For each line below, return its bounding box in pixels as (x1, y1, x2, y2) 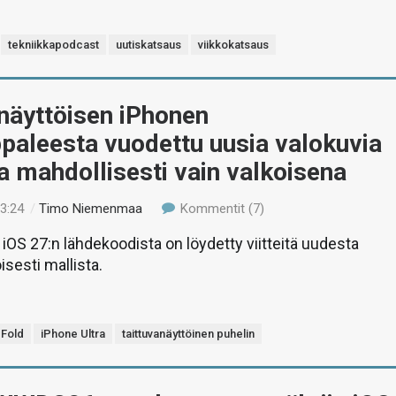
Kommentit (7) (176, 201, 264, 217)
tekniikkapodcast (8, 38, 100, 51)
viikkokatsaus (198, 38, 270, 51)
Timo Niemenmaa (39, 201, 143, 217)
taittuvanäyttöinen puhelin (122, 327, 255, 340)
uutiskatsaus (116, 38, 182, 51)
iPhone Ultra (41, 327, 106, 340)
